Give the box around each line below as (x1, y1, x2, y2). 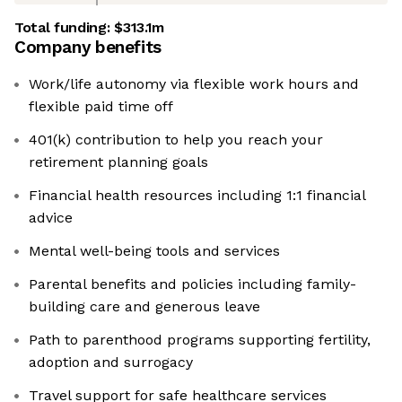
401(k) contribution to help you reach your (29, 131, 323, 149)
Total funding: (14, 19, 115, 37)
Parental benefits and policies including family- (29, 275, 356, 293)
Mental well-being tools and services (29, 242, 280, 260)
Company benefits (14, 37, 162, 58)
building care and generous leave (29, 298, 260, 316)
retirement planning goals (29, 153, 208, 171)
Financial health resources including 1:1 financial (29, 187, 366, 205)
